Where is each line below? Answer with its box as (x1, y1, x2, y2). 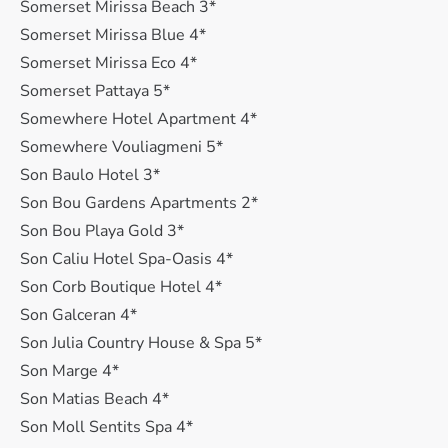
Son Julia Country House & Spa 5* (20, 332, 262, 354)
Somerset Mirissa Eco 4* (20, 52, 197, 74)
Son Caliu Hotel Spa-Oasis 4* (20, 248, 233, 270)
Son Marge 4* (20, 360, 119, 382)
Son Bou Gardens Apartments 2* (20, 192, 258, 214)
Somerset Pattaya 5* (20, 80, 170, 102)
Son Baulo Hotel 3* (20, 164, 160, 186)
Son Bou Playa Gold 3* (20, 220, 184, 242)
